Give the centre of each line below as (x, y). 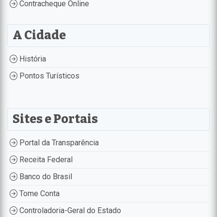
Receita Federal (45, 159)
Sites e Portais (55, 119)
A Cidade (39, 35)
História (32, 59)
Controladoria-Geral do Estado (69, 210)
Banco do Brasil (45, 176)
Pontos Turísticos (48, 76)
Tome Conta (39, 193)
